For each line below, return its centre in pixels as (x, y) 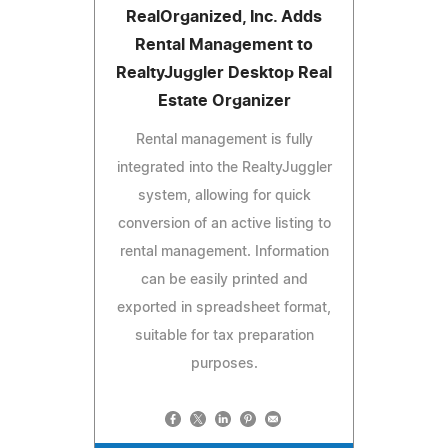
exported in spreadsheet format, (224, 307)
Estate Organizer (224, 100)
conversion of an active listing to (224, 223)
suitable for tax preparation (224, 335)
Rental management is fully (224, 139)
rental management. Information (224, 251)
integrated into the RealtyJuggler (224, 167)
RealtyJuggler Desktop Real (224, 72)
